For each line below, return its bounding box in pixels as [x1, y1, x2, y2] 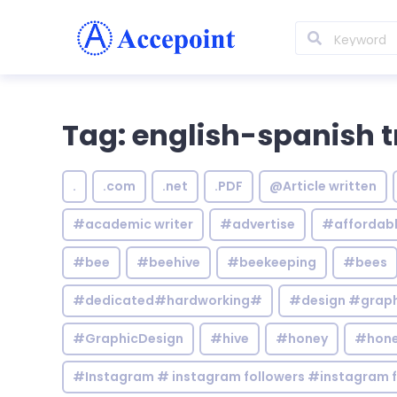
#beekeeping [227, 253, 316, 271]
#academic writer [73, 215, 193, 233]
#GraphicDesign [73, 330, 183, 347]
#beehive [136, 253, 200, 271]
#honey [276, 330, 328, 347]
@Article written [269, 177, 377, 195]
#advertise [220, 215, 295, 233]
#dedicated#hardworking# [73, 292, 262, 309]
